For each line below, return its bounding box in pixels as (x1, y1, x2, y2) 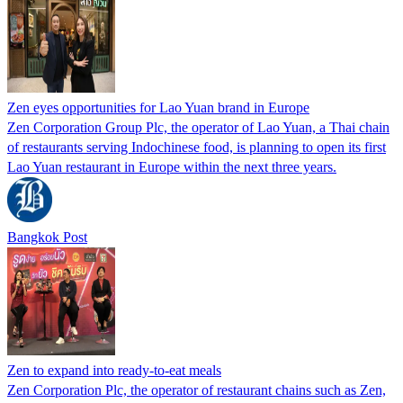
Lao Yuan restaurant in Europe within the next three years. (7, 158, 336, 175)
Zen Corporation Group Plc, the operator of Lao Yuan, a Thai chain (7, 119, 390, 135)
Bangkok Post (7, 228, 87, 245)
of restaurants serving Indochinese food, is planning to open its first (7, 139, 386, 155)
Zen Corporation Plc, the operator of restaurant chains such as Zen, (7, 381, 386, 398)
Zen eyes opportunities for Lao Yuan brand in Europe (7, 99, 309, 115)
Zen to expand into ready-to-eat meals (7, 362, 221, 378)
